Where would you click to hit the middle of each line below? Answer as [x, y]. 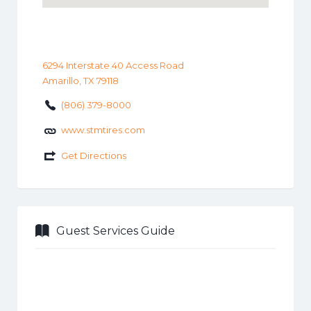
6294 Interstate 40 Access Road [113, 65]
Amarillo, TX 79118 [80, 80]
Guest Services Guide [116, 230]
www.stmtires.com [103, 130]
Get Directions [93, 155]
